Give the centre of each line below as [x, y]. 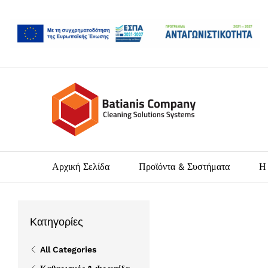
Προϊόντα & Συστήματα [184, 166]
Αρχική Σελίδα [81, 166]
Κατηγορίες [57, 221]
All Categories [68, 249]
